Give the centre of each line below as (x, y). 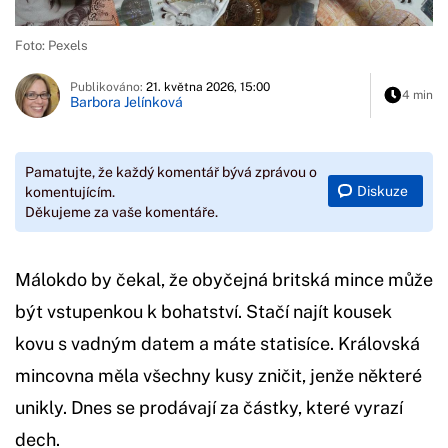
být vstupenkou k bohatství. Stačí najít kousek (203, 311)
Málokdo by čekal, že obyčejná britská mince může (224, 279)
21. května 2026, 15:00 (208, 87)
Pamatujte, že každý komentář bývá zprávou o (171, 171)
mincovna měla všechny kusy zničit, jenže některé (218, 375)
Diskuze (382, 191)
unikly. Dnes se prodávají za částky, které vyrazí (209, 407)
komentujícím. (70, 191)
